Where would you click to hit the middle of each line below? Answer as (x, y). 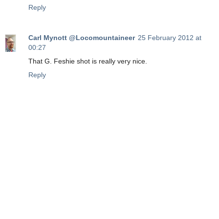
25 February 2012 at (170, 37)
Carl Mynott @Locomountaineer (82, 37)
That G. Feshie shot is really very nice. (88, 61)
